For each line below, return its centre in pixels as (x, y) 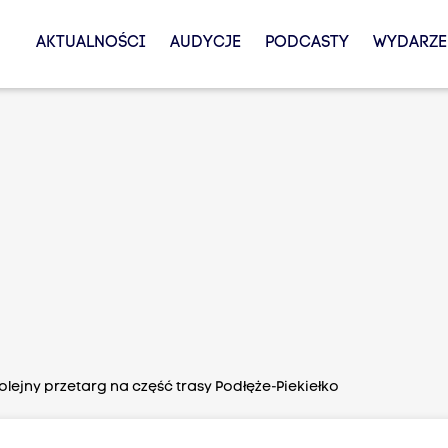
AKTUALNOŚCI (90, 43)
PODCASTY (306, 43)
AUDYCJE (205, 43)
